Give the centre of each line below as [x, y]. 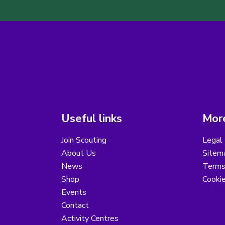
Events [74, 193]
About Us [79, 153]
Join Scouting [84, 140]
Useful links [92, 119]
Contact [75, 206]
